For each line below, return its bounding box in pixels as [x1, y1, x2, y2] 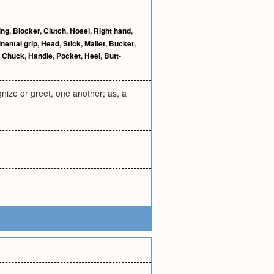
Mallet [84, 38, 105, 49]
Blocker [13, 25, 40, 36]
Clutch [43, 25, 66, 36]
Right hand [94, 25, 131, 36]
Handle [28, 50, 53, 61]
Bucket [109, 38, 134, 49]
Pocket [56, 50, 81, 61]
